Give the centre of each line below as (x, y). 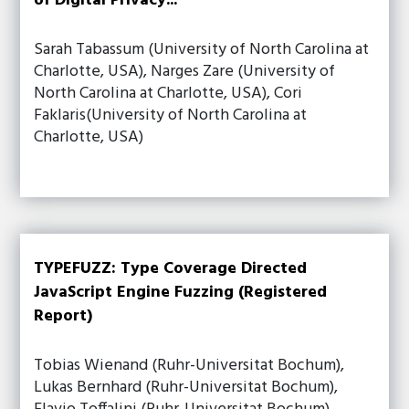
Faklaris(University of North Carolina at (171, 115)
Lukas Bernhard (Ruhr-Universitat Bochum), (186, 388)
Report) (63, 316)
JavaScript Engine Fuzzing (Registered (181, 293)
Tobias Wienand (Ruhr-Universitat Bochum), (189, 366)
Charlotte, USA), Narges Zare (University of (185, 72)
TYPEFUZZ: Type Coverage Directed (171, 269)
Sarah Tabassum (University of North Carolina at (202, 50)
